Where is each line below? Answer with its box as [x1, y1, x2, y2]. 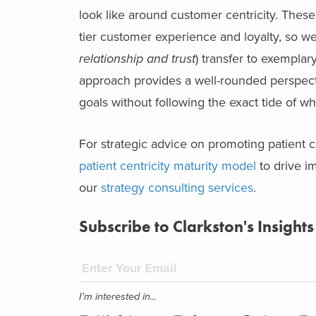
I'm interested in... [79, 290, 157, 303]
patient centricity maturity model [79, 157, 256, 174]
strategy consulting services [101, 179, 253, 195]
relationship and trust [79, 50, 195, 66]
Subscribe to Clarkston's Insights [79, 216, 314, 237]
